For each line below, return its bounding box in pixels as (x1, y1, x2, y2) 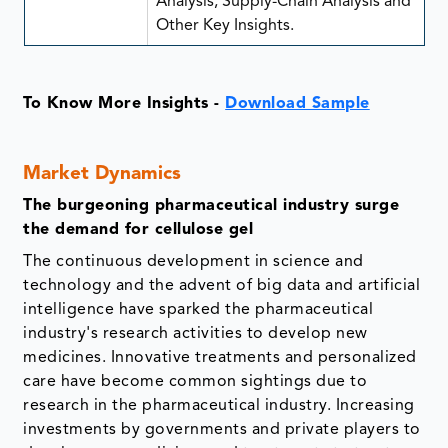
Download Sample (225, 96, 370, 113)
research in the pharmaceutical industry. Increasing (23, 398, 415, 415)
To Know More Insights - (23, 96, 226, 113)
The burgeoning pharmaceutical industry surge (23, 198, 400, 215)
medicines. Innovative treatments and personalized (23, 350, 417, 367)
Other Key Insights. (155, 18, 294, 35)
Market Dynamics (23, 165, 182, 185)
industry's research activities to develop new (23, 326, 368, 343)
